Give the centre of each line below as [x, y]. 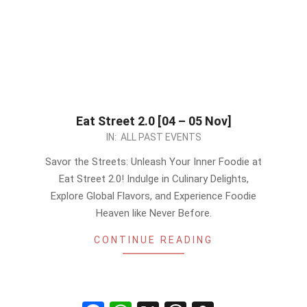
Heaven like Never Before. [153, 213]
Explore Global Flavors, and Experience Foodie [153, 196]
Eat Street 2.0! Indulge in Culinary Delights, [153, 179]
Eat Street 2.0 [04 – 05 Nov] [153, 121]
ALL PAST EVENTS [161, 137]
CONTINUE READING [153, 240]
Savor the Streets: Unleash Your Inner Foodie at [153, 162]
